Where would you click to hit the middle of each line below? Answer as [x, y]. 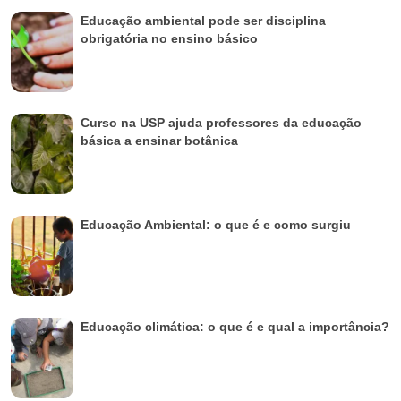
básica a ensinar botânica [159, 140]
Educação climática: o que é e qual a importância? [235, 326]
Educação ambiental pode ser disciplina [203, 20]
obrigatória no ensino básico [169, 38]
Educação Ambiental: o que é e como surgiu [216, 224]
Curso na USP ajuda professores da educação [221, 122]
